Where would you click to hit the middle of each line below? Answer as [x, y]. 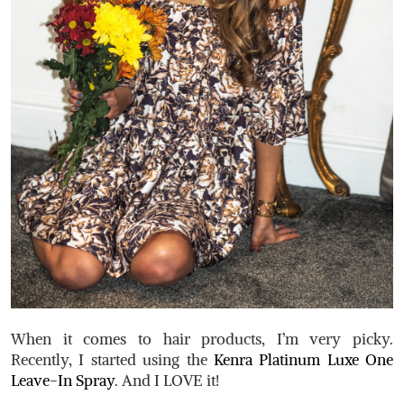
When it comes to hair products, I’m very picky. [202, 339]
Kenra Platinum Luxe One [303, 359]
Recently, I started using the [112, 359]
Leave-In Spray [63, 380]
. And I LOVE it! [167, 380]
